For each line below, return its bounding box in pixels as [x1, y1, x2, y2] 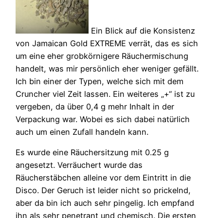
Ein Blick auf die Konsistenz [89, 26, 195, 36]
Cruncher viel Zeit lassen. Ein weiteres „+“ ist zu [16, 89, 195, 99]
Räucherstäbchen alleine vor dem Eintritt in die [16, 173, 191, 183]
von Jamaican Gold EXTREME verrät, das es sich [16, 38, 198, 49]
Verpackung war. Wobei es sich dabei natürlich [16, 114, 190, 125]
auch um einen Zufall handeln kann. [16, 127, 148, 137]
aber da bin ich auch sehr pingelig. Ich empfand [16, 198, 194, 208]
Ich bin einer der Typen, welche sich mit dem [16, 76, 183, 87]
